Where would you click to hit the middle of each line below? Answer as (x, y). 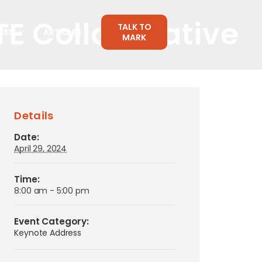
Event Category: (51, 221)
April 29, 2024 (41, 149)
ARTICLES (62, 32)
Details (34, 116)
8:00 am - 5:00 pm (52, 191)
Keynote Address (48, 233)
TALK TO (134, 27)
